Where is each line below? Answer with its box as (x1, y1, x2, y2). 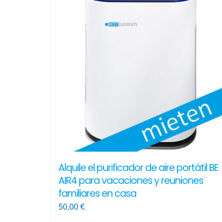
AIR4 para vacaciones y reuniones (58, 174, 203, 188)
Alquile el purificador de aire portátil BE (58, 161, 218, 175)
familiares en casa (58, 187, 136, 201)
